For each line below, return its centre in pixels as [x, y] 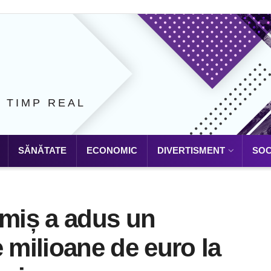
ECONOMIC [112, 150]
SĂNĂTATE [42, 150]
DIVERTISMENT [191, 150]
